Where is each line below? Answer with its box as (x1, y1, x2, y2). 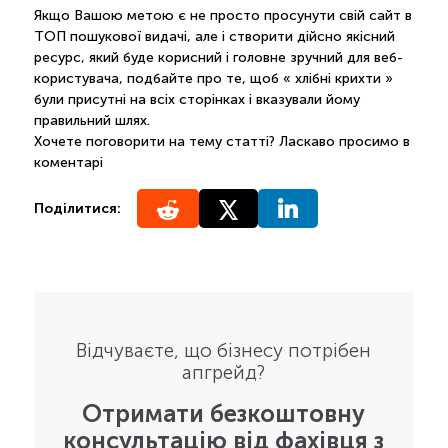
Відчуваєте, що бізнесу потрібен (76, 340, 372, 362)
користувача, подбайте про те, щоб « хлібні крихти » (33, 70, 393, 86)
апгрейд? (182, 362, 266, 384)
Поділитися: (33, 200, 121, 216)
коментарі (33, 154, 103, 170)
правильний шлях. (33, 112, 150, 128)
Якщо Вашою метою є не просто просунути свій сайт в (33, 7, 412, 23)
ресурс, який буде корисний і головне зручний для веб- (33, 49, 403, 65)
